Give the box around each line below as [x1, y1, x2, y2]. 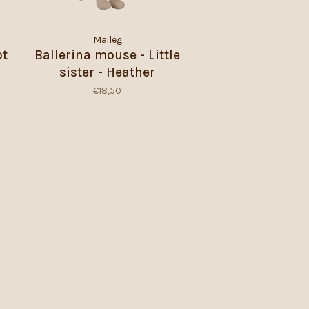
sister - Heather [59, 64, 155, 80]
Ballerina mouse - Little [34, 47, 180, 63]
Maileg [92, 33, 122, 46]
